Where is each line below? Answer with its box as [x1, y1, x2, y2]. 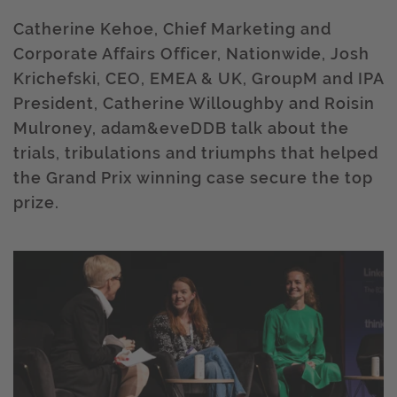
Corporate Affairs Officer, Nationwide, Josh [13, 44, 370, 63]
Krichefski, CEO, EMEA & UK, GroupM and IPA [13, 69, 384, 88]
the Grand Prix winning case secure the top [13, 168, 373, 187]
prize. [13, 193, 59, 212]
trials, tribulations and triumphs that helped [13, 144, 378, 162]
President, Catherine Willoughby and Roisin [13, 94, 375, 113]
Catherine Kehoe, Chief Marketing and [13, 19, 331, 38]
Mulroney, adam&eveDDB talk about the [13, 119, 349, 137]
